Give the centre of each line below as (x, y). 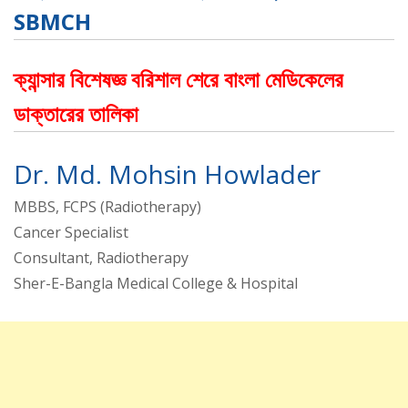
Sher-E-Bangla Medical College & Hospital (156, 284)
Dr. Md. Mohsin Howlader (167, 174)
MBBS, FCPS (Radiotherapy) (107, 207)
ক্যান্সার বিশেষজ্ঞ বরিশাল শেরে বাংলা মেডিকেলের (178, 79)
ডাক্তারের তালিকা (76, 114)
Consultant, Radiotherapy (101, 258)
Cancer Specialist (71, 233)
